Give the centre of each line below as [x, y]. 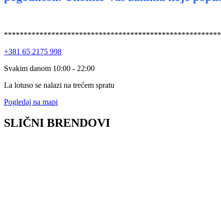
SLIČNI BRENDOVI [57, 123]
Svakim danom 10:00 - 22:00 [49, 68]
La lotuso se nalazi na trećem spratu [59, 85]
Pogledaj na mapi [31, 102]
